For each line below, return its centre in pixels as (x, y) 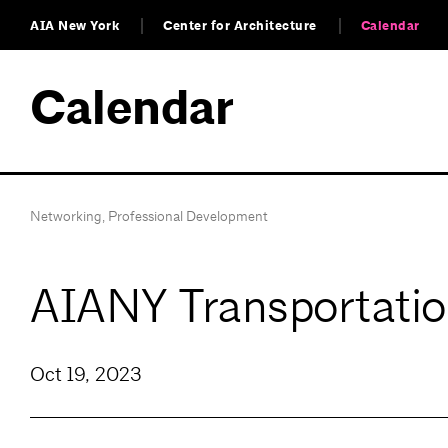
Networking (66, 216)
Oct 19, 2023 (86, 375)
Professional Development (188, 216)
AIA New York (74, 26)
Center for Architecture (240, 26)
